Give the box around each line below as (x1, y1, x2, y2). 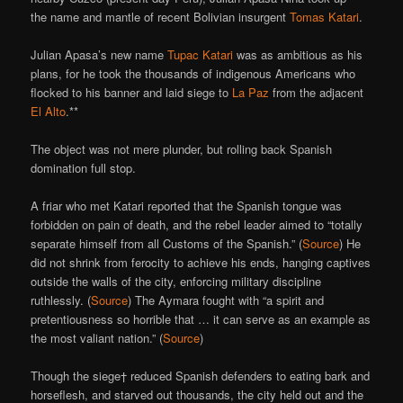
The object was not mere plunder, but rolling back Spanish (31, 140, 333, 158)
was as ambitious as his (233, 45, 363, 63)
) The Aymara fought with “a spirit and (128, 291, 325, 309)
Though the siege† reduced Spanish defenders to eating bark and (31, 367, 371, 385)
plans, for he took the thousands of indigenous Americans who (31, 64, 356, 82)
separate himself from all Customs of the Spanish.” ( (31, 235, 303, 253)
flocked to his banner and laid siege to (31, 83, 233, 101)
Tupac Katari (167, 45, 234, 63)
